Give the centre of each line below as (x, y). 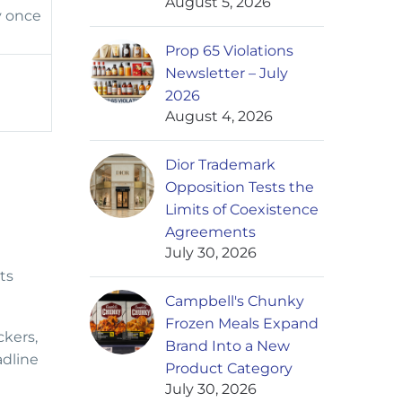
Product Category (229, 369)
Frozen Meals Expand (242, 324)
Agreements (210, 232)
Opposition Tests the (240, 188)
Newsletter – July (227, 74)
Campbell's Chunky (235, 301)
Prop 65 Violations (229, 51)
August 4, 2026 (219, 117)
